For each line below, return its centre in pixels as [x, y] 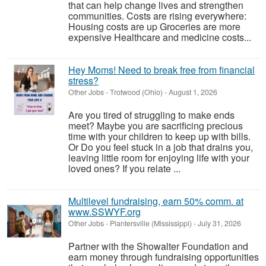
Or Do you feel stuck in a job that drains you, [161, 147]
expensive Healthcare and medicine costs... [160, 37]
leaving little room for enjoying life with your [159, 158]
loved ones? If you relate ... [124, 168]
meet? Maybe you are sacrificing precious [156, 126]
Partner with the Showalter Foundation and [158, 246]
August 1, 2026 [192, 92]
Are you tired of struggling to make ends [151, 115]
